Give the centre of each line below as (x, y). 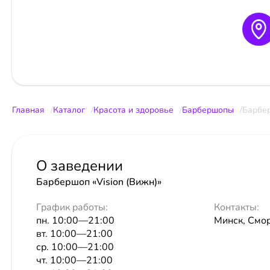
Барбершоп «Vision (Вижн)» (99, 182)
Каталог (69, 110)
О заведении (80, 165)
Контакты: (237, 207)
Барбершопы (208, 110)
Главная (28, 110)
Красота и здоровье (133, 110)
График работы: (72, 207)
